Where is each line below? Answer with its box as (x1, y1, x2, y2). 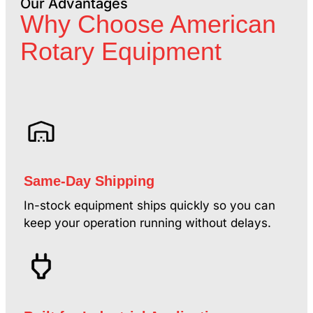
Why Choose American (20, 10, 276, 39)
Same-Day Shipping (23, 173, 154, 189)
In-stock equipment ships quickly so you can (23, 198, 275, 212)
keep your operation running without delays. (23, 215, 271, 230)
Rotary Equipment (20, 37, 221, 66)
